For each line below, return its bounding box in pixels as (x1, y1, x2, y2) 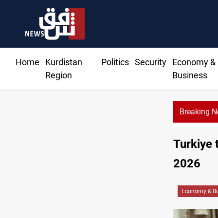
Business (172, 70, 207, 81)
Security (134, 57, 166, 68)
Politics (101, 57, 129, 68)
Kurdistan (45, 57, 82, 68)
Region (45, 70, 72, 81)
